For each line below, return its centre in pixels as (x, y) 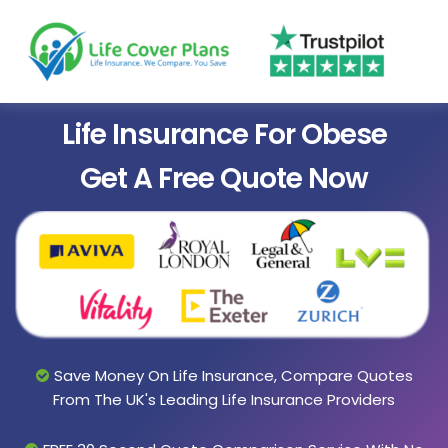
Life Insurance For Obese (224, 135)
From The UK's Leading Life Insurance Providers (224, 399)
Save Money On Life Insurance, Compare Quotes (231, 375)
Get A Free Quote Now (224, 179)
